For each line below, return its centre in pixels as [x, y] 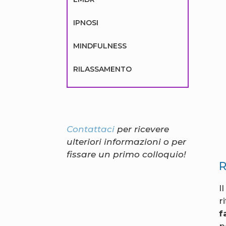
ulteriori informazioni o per [126, 142]
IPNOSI [86, 23]
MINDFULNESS [100, 46]
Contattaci [92, 129]
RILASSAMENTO [102, 69]
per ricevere [143, 129]
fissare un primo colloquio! [126, 155]
